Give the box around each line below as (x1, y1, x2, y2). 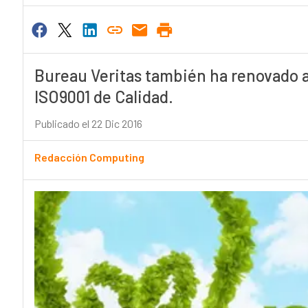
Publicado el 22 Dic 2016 (34, 117, 142, 131)
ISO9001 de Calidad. (34, 87, 173, 107)
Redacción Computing (34, 151, 144, 164)
